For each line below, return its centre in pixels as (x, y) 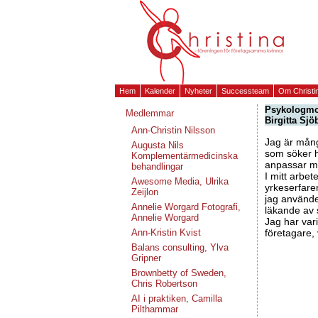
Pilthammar (155, 309)
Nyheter (198, 91)
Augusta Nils (158, 145)
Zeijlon (145, 192)
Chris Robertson (164, 284)
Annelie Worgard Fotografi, (186, 207)
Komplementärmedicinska (185, 156)
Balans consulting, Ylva (180, 247)
